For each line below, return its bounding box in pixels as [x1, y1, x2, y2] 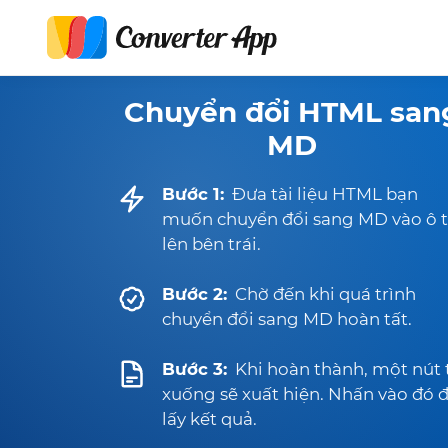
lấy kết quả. [162, 409, 257, 429]
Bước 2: [162, 284, 227, 304]
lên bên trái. [162, 234, 261, 254]
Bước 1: [162, 184, 224, 204]
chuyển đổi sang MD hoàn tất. [162, 309, 412, 329]
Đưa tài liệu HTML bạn [232, 184, 418, 204]
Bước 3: [162, 359, 227, 379]
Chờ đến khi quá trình [235, 284, 416, 304]
